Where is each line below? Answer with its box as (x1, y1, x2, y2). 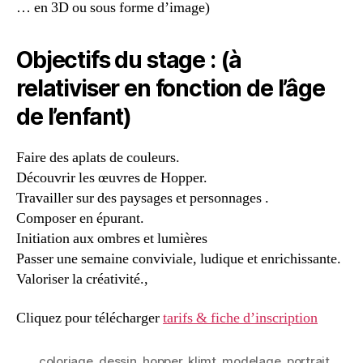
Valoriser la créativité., (16, 270, 148, 289)
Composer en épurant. (16, 209, 144, 228)
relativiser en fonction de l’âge (16, 75, 325, 103)
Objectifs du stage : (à (16, 46, 242, 75)
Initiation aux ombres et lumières (16, 229, 207, 249)
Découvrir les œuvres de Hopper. (16, 169, 207, 188)
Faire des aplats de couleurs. (16, 148, 180, 168)
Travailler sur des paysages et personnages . (16, 189, 269, 208)
